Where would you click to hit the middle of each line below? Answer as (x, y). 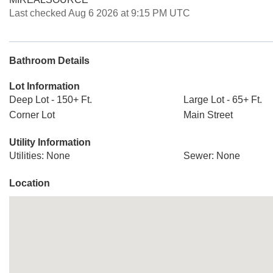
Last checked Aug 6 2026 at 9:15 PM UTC (100, 13)
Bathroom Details (49, 61)
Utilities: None (40, 156)
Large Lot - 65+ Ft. (222, 100)
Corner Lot (32, 115)
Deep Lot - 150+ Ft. (51, 100)
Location (30, 183)
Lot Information (44, 86)
